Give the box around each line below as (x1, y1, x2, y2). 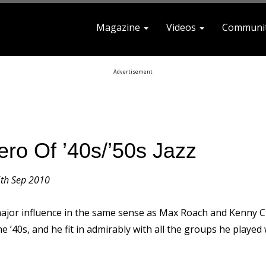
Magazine (96, 21, 142, 34)
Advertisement (113, 67, 153, 75)
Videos (166, 21, 198, 34)
